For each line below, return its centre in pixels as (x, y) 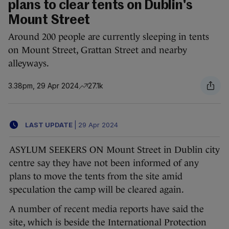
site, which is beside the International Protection (108, 223)
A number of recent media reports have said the (107, 209)
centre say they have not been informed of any (104, 163)
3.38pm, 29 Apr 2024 (43, 85)
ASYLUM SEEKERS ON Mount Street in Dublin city (114, 150)
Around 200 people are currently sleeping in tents (109, 37)
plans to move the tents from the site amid (96, 177)
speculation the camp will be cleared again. (97, 190)
